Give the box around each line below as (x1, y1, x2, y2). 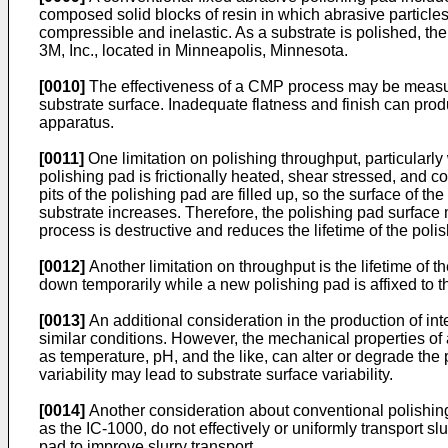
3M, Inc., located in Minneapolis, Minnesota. (39, 42, 348, 59)
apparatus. (39, 114, 114, 131)
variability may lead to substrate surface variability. (39, 366, 393, 383)
